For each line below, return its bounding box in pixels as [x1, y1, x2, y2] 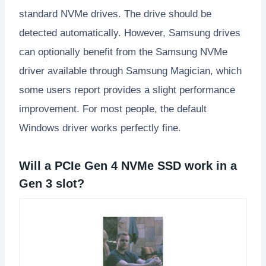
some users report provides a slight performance [19, 84, 235, 96]
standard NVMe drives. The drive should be [19, 8, 211, 20]
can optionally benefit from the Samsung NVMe [19, 46, 227, 58]
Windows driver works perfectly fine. [19, 122, 181, 134]
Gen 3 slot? [19, 176, 84, 190]
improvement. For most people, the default [19, 103, 207, 115]
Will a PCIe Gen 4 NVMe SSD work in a [19, 159, 237, 172]
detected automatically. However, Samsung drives [19, 27, 240, 39]
